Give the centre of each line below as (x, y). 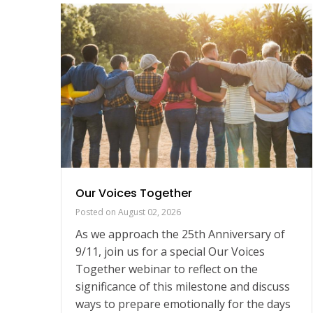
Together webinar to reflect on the (167, 269)
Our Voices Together (134, 194)
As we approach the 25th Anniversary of (180, 234)
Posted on (97, 212)
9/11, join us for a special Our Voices (170, 252)
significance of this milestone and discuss (183, 287)
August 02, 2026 (150, 212)
